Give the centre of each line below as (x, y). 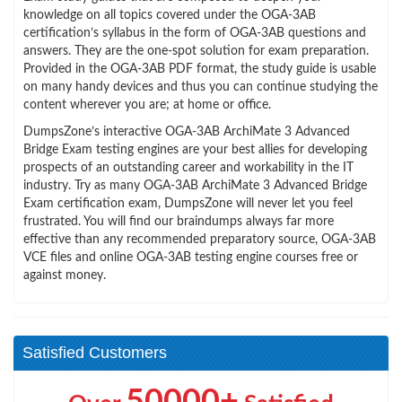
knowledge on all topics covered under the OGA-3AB (170, 15)
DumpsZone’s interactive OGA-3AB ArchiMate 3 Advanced (187, 131)
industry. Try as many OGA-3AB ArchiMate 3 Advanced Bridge (195, 185)
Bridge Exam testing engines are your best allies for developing (195, 149)
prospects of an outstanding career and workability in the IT (188, 167)
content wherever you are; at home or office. (147, 105)
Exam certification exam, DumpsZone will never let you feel (188, 203)
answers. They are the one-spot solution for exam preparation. (196, 51)
